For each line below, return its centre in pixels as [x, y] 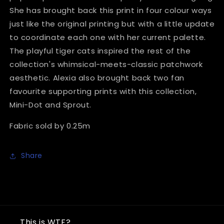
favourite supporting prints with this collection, [103, 91]
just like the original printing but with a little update [112, 23]
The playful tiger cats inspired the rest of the [100, 50]
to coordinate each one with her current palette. [108, 37]
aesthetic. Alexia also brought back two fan [97, 77]
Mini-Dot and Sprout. [52, 104]
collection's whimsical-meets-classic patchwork [106, 64]
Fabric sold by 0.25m [51, 125]
